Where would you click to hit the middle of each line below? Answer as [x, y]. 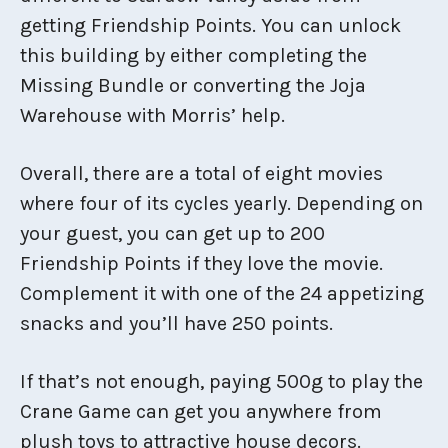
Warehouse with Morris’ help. [152, 116]
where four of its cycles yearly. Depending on [221, 204]
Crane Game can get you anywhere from [201, 412]
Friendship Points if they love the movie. [201, 264]
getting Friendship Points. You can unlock [210, 26]
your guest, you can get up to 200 [172, 234]
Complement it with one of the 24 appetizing [222, 294]
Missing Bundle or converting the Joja [193, 86]
